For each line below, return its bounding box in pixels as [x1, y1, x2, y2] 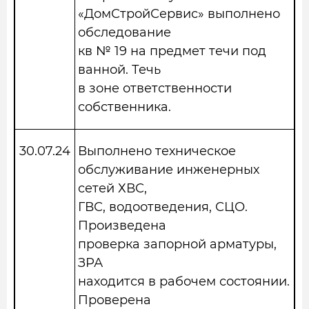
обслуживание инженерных [78, 162, 259, 177]
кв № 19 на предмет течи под [78, 43, 266, 59]
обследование [78, 25, 171, 40]
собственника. [78, 99, 171, 114]
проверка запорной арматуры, [78, 237, 277, 252]
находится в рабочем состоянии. [78, 274, 290, 289]
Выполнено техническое [78, 143, 236, 159]
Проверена [78, 292, 151, 308]
